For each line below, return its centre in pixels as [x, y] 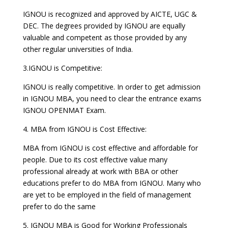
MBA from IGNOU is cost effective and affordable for [110, 148]
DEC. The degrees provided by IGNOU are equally [104, 26]
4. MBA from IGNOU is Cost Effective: [84, 129]
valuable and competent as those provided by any [105, 37]
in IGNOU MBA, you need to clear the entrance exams [112, 98]
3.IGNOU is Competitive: [62, 68]
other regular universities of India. [78, 49]
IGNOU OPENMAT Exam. [64, 110]
